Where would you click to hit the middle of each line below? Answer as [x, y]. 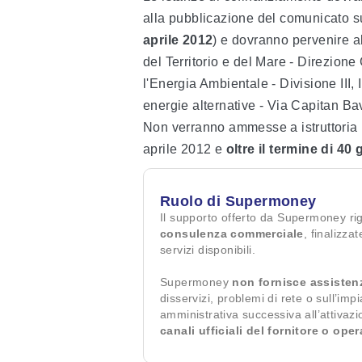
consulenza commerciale [232, 234]
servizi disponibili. [208, 250]
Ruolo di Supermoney [238, 202]
